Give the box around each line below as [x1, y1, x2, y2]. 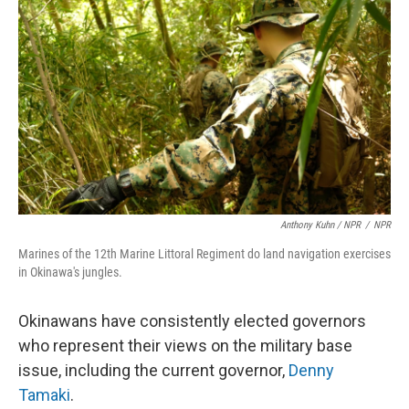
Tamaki [18, 385, 70, 404]
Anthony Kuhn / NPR [280, 219, 361, 231]
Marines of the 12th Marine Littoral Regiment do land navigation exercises [18, 246, 391, 261]
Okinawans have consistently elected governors [18, 311, 366, 330]
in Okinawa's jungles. [18, 265, 122, 279]
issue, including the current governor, [18, 361, 288, 380]
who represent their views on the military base [18, 336, 352, 355]
